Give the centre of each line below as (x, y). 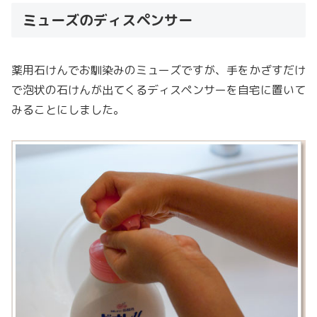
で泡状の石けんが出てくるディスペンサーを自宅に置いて (158, 90)
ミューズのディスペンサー (110, 19)
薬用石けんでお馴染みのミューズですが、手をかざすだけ (158, 70)
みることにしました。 (68, 109)
